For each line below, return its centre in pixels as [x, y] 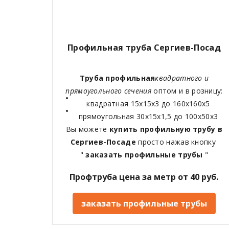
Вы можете [87, 129]
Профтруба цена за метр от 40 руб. [144, 177]
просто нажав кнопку [178, 142]
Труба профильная [117, 78]
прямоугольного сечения [110, 90]
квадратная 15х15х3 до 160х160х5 [148, 103]
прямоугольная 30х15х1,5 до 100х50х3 [148, 116]
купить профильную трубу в [166, 129]
